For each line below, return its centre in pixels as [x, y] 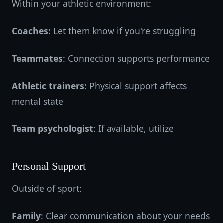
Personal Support [49, 166]
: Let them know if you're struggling [122, 31]
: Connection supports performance [136, 58]
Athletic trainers [48, 86]
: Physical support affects [135, 86]
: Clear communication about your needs [125, 216]
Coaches [30, 31]
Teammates [37, 58]
